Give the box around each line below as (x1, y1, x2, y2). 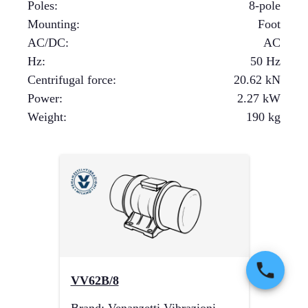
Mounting (27, 17, 76, 31)
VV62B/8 (70, 274, 119, 287)
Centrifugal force (27, 73, 113, 87)
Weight (27, 110, 63, 124)
